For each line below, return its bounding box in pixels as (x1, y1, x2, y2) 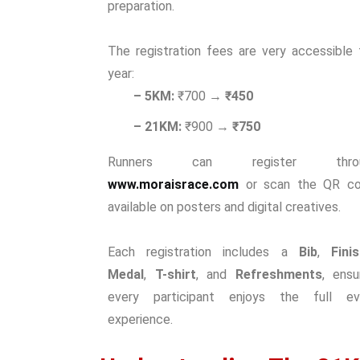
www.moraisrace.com (108, 177, 239, 192)
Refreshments (235, 267, 322, 282)
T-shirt (154, 267, 196, 282)
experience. (108, 312, 173, 327)
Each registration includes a (108, 244, 299, 260)
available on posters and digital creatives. (108, 199, 341, 215)
